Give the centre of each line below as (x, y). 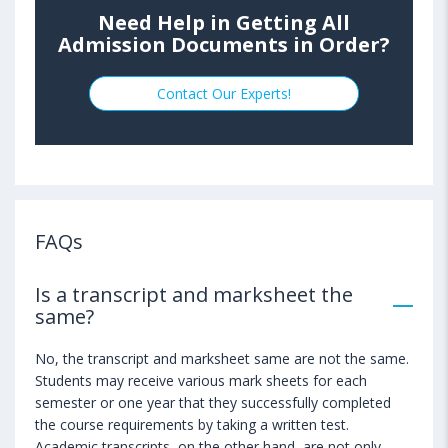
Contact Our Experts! (223, 93)
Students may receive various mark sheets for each (201, 380)
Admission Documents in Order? (224, 44)
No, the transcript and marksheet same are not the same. (222, 358)
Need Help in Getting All (224, 22)
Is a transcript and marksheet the (194, 294)
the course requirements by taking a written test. (192, 424)
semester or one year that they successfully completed (213, 402)
